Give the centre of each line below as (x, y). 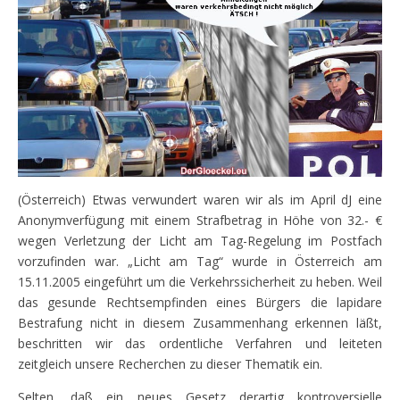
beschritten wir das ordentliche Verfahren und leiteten (200, 344)
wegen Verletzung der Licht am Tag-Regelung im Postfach (200, 241)
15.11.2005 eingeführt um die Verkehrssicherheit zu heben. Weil (200, 282)
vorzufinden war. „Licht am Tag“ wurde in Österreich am (200, 262)
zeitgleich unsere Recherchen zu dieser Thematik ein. (170, 364)
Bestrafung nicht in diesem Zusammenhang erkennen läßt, (200, 323)
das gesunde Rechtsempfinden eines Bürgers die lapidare (200, 303)
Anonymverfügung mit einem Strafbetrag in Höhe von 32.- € (200, 221)
